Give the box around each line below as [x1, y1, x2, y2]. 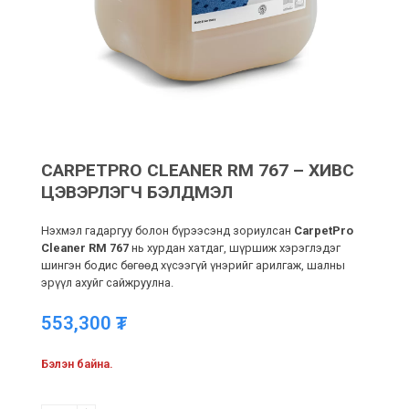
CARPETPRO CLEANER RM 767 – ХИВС [40, 160, 354, 182]
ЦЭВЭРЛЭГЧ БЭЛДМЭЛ [40, 182, 233, 204]
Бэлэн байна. [40, 357, 113, 372]
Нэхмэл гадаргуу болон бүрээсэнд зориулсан [40, 224, 294, 238]
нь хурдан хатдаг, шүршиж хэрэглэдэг [128, 241, 341, 256]
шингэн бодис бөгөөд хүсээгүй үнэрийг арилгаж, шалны [40, 258, 345, 273]
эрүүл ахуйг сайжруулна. [40, 276, 173, 290]
